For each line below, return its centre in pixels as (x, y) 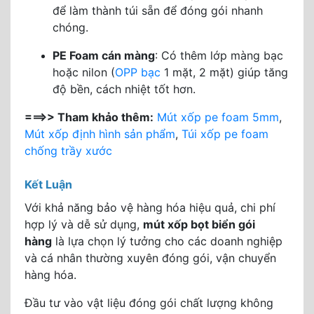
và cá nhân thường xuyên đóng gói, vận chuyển (150, 258)
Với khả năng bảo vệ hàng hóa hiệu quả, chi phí (150, 207)
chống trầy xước (68, 151)
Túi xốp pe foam (225, 134)
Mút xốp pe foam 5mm (218, 117)
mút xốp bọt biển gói (199, 224)
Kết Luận (48, 184)
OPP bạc (138, 72)
